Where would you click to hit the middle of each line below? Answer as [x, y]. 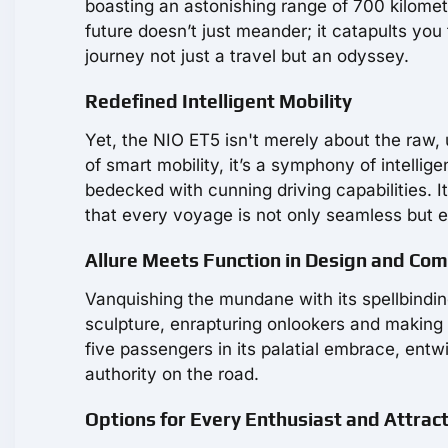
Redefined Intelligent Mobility [218, 100]
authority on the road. [172, 373]
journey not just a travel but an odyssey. [247, 55]
